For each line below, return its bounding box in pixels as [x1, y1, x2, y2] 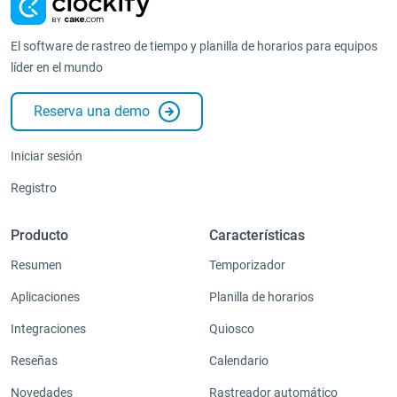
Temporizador [209, 257, 285, 272]
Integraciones [11, 321, 86, 336]
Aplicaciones [11, 289, 80, 304]
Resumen [11, 257, 62, 272]
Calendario [209, 353, 269, 368]
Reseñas [11, 353, 58, 368]
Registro [11, 180, 57, 195]
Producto [11, 226, 68, 244]
